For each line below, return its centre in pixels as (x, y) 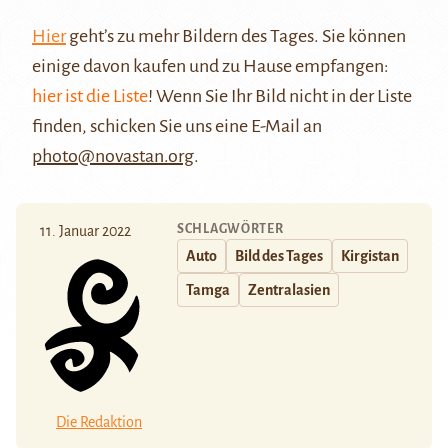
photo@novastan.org (113, 156)
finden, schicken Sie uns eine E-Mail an (177, 126)
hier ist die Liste (90, 96)
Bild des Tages (279, 256)
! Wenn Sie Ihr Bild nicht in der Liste (280, 96)
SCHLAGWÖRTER (230, 229)
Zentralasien (289, 290)
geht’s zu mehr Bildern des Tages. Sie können (236, 36)
